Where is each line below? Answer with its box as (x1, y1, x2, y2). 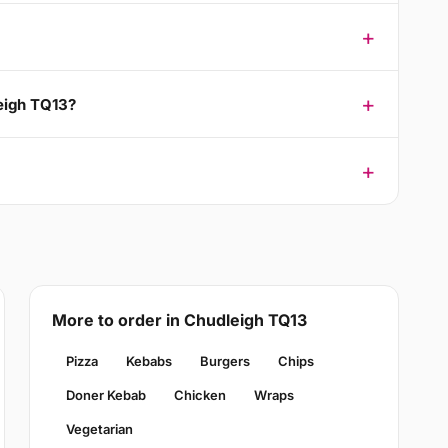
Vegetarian (65, 421, 133, 438)
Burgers (199, 353, 250, 370)
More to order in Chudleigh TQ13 (51, 310, 307, 331)
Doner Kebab (65, 387, 146, 404)
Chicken (173, 387, 226, 404)
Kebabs (125, 353, 172, 370)
